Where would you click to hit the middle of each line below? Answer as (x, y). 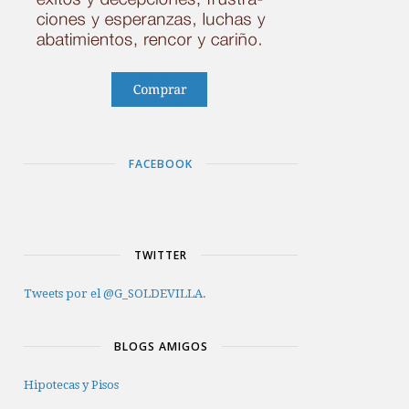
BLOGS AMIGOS (161, 346)
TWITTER (161, 255)
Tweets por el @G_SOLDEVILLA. (115, 293)
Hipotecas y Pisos (72, 384)
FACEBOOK (161, 163)
